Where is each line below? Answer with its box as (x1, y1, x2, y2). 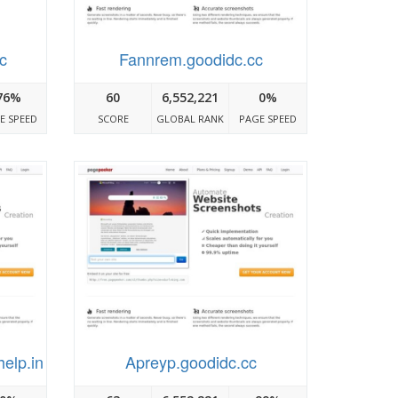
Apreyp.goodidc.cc (124, 349, 257, 373)
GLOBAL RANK (156, 112, 225, 126)
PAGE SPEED (239, 112, 297, 126)
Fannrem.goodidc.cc (118, 47, 263, 71)
